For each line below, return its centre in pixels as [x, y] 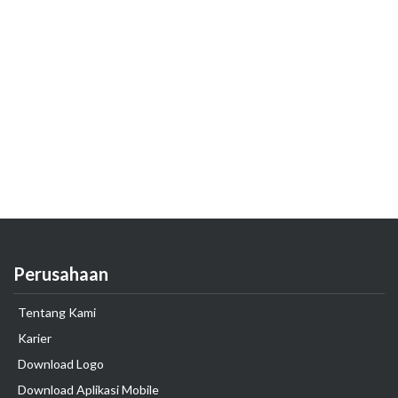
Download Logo [61, 364]
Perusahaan [61, 274]
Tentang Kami [57, 312]
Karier [35, 338]
